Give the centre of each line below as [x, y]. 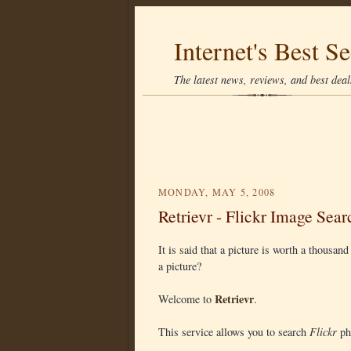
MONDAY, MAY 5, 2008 [217, 192]
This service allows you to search [234, 332]
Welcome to [186, 299]
